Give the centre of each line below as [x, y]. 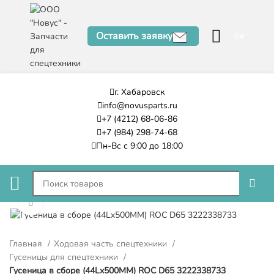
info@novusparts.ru [139, 106]
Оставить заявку [134, 36]
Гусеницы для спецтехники [65, 257]
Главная [27, 243]
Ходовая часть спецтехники [112, 243]
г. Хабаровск [139, 92]
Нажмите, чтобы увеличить [94, 203]
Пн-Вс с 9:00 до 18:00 [139, 146]
